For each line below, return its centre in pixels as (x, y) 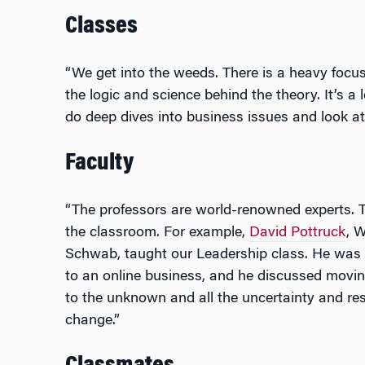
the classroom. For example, (157, 233)
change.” (92, 321)
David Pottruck (297, 233)
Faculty (99, 164)
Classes (101, 27)
